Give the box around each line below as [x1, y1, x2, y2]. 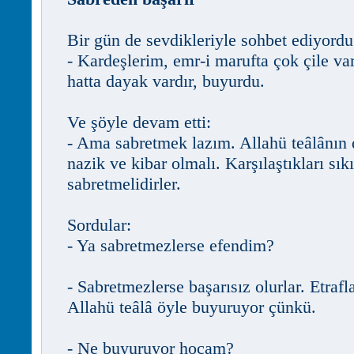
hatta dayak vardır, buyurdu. [67, 71, 265, 91]
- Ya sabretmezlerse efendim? [67, 235, 274, 255]
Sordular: [67, 215, 131, 235]
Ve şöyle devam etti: [67, 112, 211, 132]
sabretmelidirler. [67, 174, 181, 194]
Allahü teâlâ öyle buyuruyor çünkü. [67, 297, 316, 317]
